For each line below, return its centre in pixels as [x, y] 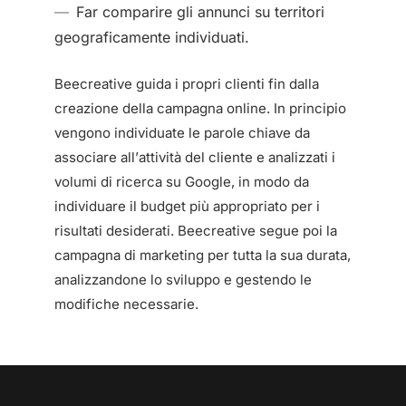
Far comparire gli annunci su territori [200, 11]
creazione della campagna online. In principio [200, 108]
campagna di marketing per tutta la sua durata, [203, 255]
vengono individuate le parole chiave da [182, 132]
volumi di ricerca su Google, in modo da [182, 181]
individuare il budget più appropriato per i [187, 206]
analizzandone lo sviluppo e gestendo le [183, 279]
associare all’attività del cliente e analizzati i [195, 157]
